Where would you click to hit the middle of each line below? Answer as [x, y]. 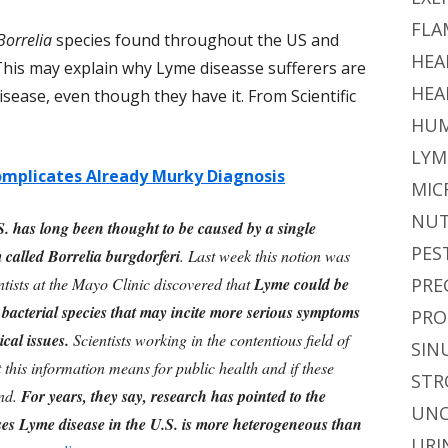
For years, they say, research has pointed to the [171, 396]
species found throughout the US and [195, 40]
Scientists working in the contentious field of [209, 339]
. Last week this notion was [265, 255]
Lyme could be [301, 284]
